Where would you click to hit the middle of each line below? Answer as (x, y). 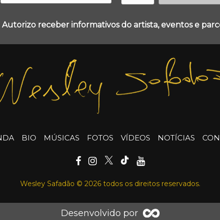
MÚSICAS (62, 137)
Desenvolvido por (99, 213)
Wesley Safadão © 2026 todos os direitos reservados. (110, 183)
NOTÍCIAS (176, 137)
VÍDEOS (136, 137)
